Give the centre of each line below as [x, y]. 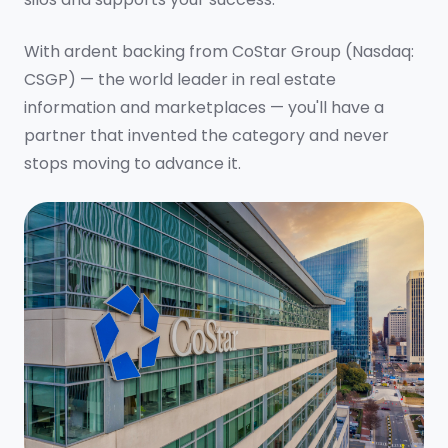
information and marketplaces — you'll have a [204, 108]
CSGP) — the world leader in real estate [180, 80]
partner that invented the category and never [206, 136]
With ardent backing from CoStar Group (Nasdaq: [219, 52]
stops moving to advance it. [132, 164]
